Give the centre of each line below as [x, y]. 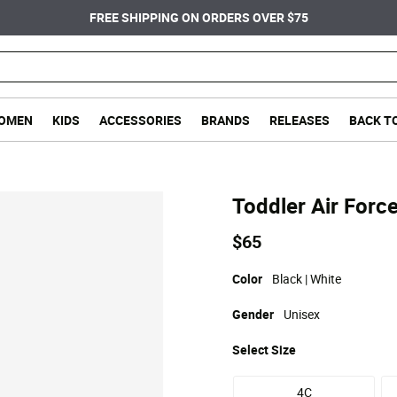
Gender [255, 314]
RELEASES [300, 120]
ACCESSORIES [140, 120]
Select [252, 350]
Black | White [307, 279]
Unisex [302, 314]
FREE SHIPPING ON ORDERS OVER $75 [198, 17]
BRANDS [226, 120]
